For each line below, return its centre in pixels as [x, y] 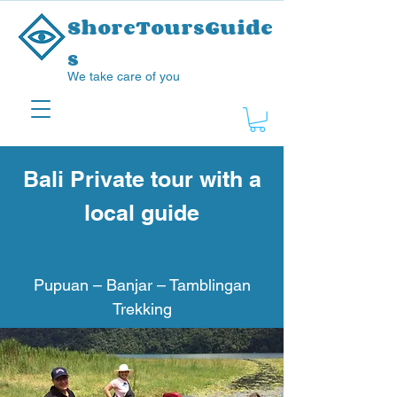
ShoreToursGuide [170, 27]
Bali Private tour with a [142, 179]
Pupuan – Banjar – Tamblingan [142, 284]
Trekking [142, 308]
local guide [142, 212]
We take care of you [124, 76]
